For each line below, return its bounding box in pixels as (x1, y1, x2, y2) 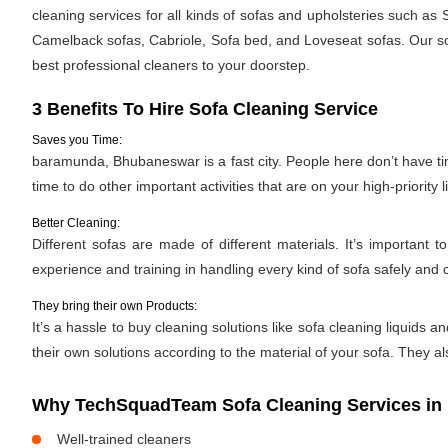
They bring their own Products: (32, 299, 197, 313)
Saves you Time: (32, 133, 122, 147)
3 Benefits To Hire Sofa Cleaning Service (32, 99, 378, 119)
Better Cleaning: (32, 216, 120, 230)
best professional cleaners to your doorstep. (32, 57, 310, 73)
